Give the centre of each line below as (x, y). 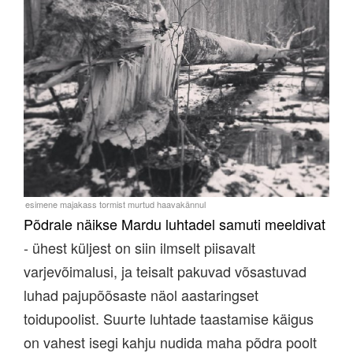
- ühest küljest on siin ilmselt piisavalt (139, 248)
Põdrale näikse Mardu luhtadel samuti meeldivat (175, 224)
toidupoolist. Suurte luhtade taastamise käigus (169, 319)
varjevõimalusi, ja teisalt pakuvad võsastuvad (165, 271)
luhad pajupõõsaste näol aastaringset (141, 295)
